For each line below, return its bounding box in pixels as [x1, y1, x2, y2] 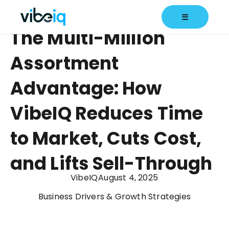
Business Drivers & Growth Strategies [38, 191, 191, 202]
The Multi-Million [10, 26, 165, 51]
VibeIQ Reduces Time [10, 101, 203, 126]
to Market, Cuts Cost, [10, 126, 202, 151]
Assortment [10, 51, 119, 76]
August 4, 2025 [98, 172, 158, 184]
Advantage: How [10, 76, 162, 101]
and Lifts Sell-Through [10, 151, 213, 176]
